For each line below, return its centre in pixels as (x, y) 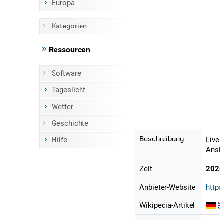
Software (66, 73)
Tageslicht (68, 90)
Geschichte (70, 123)
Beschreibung (161, 139)
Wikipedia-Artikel (167, 206)
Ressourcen (68, 49)
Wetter (62, 107)
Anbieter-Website (167, 187)
